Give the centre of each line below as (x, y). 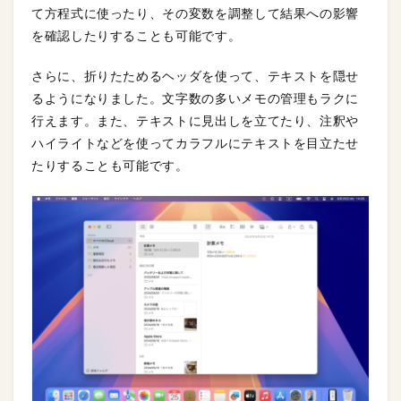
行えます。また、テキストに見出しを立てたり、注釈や (195, 121)
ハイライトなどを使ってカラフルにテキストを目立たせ (195, 144)
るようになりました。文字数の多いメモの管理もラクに (195, 99)
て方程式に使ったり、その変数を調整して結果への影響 (195, 14)
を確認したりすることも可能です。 (137, 36)
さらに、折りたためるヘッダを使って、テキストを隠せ (196, 77)
